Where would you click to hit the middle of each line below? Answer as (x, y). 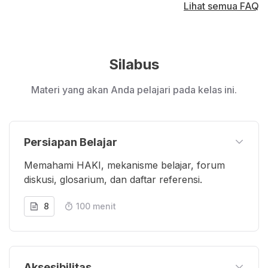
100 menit (96, 206)
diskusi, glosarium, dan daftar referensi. (113, 179)
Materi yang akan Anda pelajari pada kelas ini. (134, 89)
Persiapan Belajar (71, 142)
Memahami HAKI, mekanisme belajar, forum (124, 165)
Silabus (134, 64)
